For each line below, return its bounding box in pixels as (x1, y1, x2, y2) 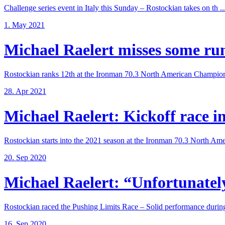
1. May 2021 (4, 21, 45, 30)
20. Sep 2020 (4, 153, 46, 162)
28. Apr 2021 (4, 87, 46, 96)
